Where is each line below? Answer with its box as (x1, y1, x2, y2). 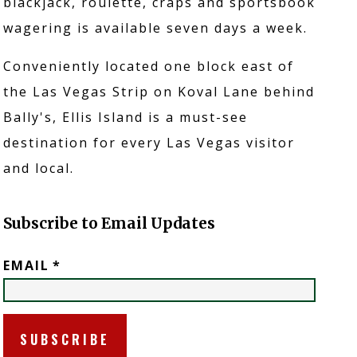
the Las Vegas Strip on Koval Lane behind (2, 82, 315, 100)
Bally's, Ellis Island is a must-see (2, 108, 248, 126)
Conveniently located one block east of (2, 57, 294, 75)
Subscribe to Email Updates (2, 214, 215, 233)
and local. (2, 159, 74, 177)
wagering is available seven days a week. (2, 18, 308, 37)
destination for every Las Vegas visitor (2, 133, 295, 151)
